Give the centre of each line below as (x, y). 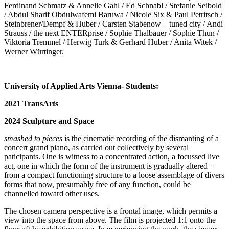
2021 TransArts (31, 103)
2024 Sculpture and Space (50, 121)
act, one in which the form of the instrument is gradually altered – (109, 166)
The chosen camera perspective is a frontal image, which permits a (111, 211)
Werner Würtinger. (34, 51)
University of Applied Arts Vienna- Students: (81, 86)
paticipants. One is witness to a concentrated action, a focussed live (112, 156)
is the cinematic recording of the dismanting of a (141, 138)
